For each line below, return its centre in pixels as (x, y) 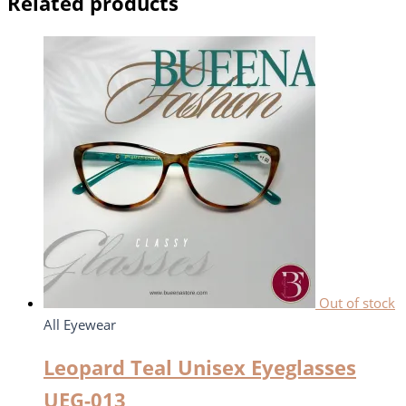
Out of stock (357, 302)
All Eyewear (80, 324)
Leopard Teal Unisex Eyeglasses (200, 368)
